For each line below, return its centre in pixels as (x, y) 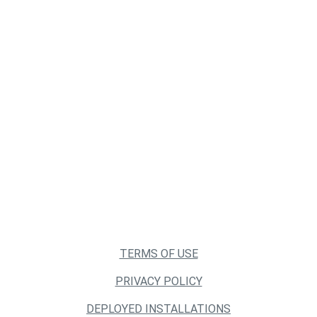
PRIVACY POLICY (158, 281)
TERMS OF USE (158, 254)
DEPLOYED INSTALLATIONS (158, 309)
